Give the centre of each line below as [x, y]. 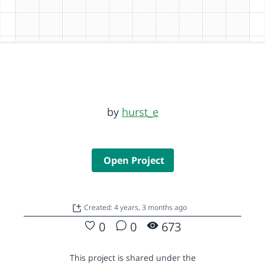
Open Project [134, 160]
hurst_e [140, 112]
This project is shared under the [132, 257]
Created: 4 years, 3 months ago [135, 207]
